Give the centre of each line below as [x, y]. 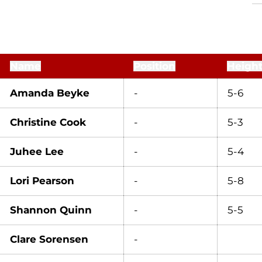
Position [154, 66]
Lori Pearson [42, 180]
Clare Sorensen [49, 239]
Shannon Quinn [51, 210]
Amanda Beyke [50, 93]
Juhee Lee [37, 151]
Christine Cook [48, 122]
